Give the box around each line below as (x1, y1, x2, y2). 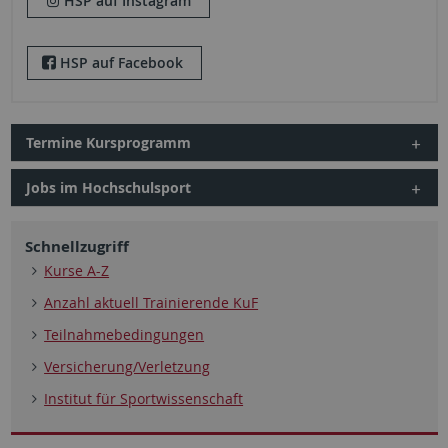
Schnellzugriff (24, 236, 129, 258)
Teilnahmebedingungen (44, 325, 205, 345)
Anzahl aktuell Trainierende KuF (44, 293, 259, 313)
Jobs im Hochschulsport (25, 178, 191, 198)
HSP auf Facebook (55, 53, 187, 73)
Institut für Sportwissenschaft (44, 389, 244, 409)
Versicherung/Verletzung (44, 357, 211, 377)
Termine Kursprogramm (25, 133, 191, 153)
